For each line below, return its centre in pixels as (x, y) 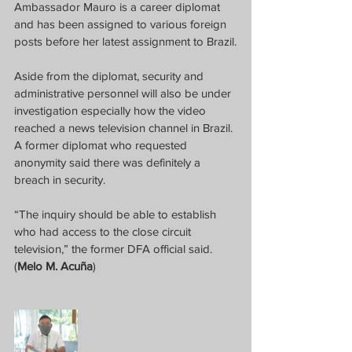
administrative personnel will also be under (124, 93)
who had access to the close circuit (104, 231)
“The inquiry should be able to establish (117, 214)
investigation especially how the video (112, 110)
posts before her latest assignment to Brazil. (125, 41)
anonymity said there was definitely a (109, 162)
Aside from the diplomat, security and (110, 76)
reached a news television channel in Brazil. (125, 128)
